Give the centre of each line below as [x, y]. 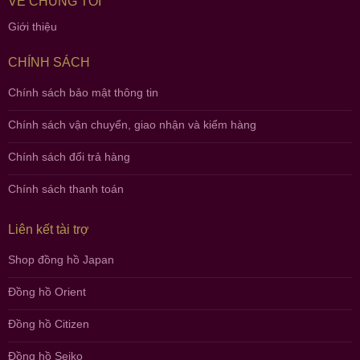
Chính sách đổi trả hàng [69, 156]
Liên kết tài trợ [48, 229]
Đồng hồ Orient [47, 291]
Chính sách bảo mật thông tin [83, 92]
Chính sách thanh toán [65, 188]
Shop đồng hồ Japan [61, 259]
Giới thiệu [32, 27]
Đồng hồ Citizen [48, 323]
